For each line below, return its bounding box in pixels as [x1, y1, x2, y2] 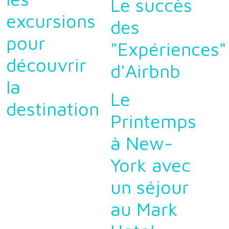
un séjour [110, 176, 189, 198]
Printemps [110, 110, 196, 132]
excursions [6, 10, 96, 32]
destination [6, 98, 99, 120]
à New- [110, 132, 173, 154]
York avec [110, 154, 191, 176]
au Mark [110, 198, 178, 220]
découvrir [6, 54, 86, 76]
